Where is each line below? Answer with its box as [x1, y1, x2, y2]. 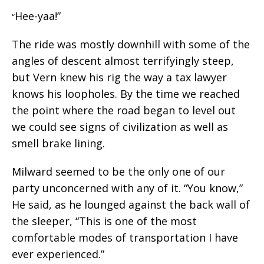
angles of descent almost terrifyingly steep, [12, 54, 234, 68]
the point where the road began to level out [12, 103, 236, 117]
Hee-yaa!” [15, 9, 61, 23]
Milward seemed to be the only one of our [12, 164, 225, 179]
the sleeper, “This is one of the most [12, 214, 197, 228]
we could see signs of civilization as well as [12, 120, 228, 134]
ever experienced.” [12, 247, 104, 261]
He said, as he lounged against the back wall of [12, 197, 250, 212]
